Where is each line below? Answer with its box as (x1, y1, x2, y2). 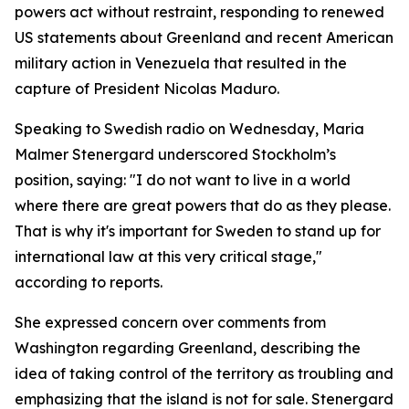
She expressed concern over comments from (15, 313, 326, 331)
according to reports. (15, 273, 163, 291)
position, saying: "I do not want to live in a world (15, 171, 351, 189)
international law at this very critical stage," (15, 247, 322, 266)
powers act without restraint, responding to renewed (15, 3, 384, 21)
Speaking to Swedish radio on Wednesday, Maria (15, 120, 364, 138)
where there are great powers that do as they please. (15, 196, 391, 215)
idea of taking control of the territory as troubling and (15, 364, 393, 383)
